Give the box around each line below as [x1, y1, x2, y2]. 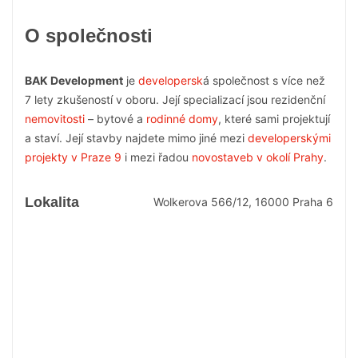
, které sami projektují [218, 111, 330, 125]
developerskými [248, 130, 331, 145]
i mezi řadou [121, 149, 192, 164]
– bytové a [85, 111, 146, 125]
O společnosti [25, 24, 153, 46]
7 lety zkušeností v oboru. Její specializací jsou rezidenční [25, 92, 325, 106]
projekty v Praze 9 [25, 149, 121, 164]
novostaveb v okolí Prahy [192, 149, 324, 164]
